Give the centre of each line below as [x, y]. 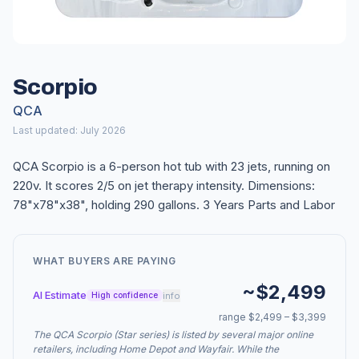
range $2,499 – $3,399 [272, 317]
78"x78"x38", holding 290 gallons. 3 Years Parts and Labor [174, 205]
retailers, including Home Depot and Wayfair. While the [156, 349]
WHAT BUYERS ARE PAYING [105, 261]
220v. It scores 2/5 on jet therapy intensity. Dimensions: [164, 186]
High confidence [125, 295]
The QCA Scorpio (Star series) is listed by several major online [173, 335]
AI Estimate [60, 295]
